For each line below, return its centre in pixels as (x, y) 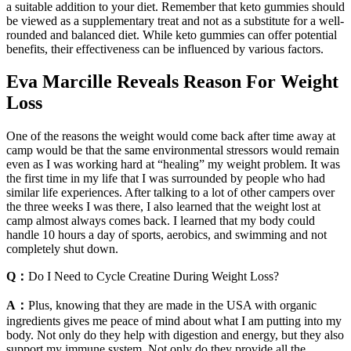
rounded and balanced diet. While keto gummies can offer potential (172, 34)
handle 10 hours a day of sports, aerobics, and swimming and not (166, 235)
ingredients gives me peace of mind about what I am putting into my (174, 321)
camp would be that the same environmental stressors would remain (173, 150)
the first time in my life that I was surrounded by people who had (166, 179)
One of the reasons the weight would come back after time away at (171, 136)
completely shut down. (62, 249)
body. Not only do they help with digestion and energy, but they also (175, 335)
